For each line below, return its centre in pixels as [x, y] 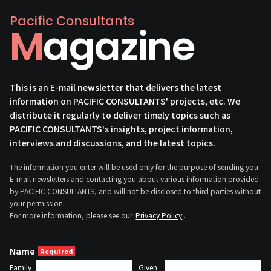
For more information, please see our [72, 215]
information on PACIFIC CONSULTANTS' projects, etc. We [125, 101]
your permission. [37, 203]
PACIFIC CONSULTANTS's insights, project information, [121, 129]
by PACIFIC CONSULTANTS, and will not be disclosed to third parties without [135, 191]
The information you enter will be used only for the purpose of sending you [134, 167]
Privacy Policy [159, 215]
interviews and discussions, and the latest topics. [113, 143]
